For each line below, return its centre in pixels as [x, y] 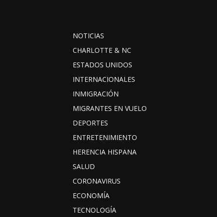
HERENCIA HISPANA [105, 152]
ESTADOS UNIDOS [102, 65]
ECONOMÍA [91, 196]
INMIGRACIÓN [96, 94]
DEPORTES [90, 123]
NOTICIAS [88, 36]
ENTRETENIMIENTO [105, 138]
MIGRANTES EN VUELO [110, 108]
